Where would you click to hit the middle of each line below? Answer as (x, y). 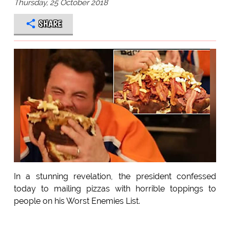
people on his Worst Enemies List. (77, 201)
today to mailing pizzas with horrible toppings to (115, 189)
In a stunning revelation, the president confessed (115, 177)
